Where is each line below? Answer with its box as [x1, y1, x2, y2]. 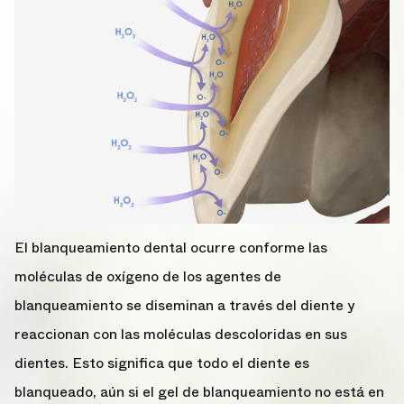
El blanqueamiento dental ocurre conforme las [14, 236, 327, 258]
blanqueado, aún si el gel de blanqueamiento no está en [14, 381, 384, 402]
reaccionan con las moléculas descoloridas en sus [14, 323, 347, 344]
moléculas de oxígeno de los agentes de [14, 265, 281, 287]
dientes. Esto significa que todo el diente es [14, 352, 309, 373]
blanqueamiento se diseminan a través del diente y [14, 294, 354, 316]
